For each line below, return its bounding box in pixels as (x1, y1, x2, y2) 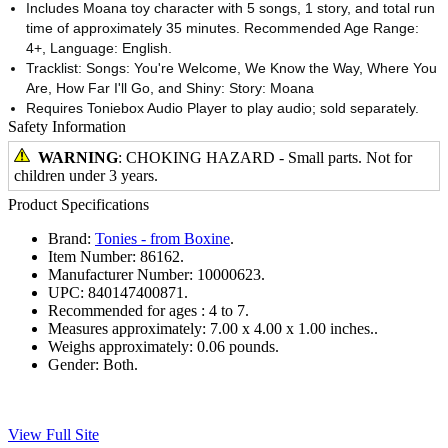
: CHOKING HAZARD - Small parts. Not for (118, 148, 412, 166)
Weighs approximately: (48, 337, 193, 355)
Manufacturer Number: (48, 265, 193, 283)
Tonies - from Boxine (95, 229, 230, 247)
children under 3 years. (14, 166, 158, 184)
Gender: (48, 355, 99, 373)
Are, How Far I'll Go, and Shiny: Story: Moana (26, 79, 314, 96)
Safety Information (8, 117, 126, 135)
